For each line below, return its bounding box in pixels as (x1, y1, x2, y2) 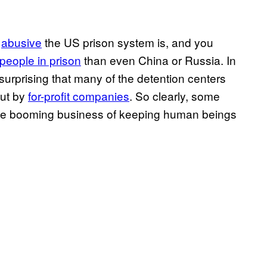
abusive (1, 34, 42, 51)
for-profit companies (28, 88, 129, 104)
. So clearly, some (129, 88, 220, 104)
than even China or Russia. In (81, 52, 236, 69)
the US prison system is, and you (42, 34, 213, 51)
